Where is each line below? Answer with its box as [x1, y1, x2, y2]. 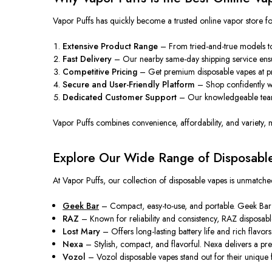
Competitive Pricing [63, 65, 138, 78]
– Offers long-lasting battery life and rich [100, 225, 249, 237]
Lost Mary [63, 225, 101, 237]
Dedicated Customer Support [63, 90, 177, 103]
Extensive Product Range [63, 39, 158, 52]
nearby [140, 52, 164, 65]
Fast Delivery [63, 52, 112, 65]
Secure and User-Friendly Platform [63, 78, 195, 90]
